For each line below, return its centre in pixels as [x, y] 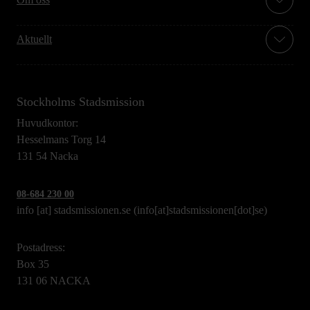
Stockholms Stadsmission [81, 102]
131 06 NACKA [54, 281]
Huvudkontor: [47, 123]
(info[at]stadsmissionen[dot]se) [199, 210]
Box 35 [33, 264]
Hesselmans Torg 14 [61, 140]
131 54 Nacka [47, 156]
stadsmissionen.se [92, 210]
